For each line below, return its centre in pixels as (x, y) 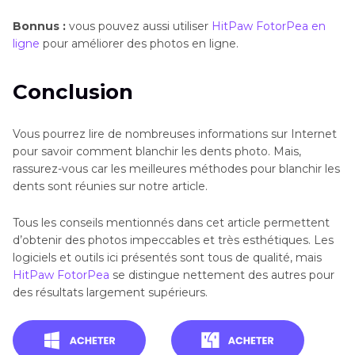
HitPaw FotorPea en (269, 27)
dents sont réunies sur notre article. (110, 187)
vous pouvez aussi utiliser (140, 27)
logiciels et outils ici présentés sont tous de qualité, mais (167, 258)
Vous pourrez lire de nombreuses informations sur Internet (175, 134)
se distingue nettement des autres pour (222, 275)
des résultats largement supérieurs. (110, 293)
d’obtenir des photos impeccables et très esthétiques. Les (173, 240)
